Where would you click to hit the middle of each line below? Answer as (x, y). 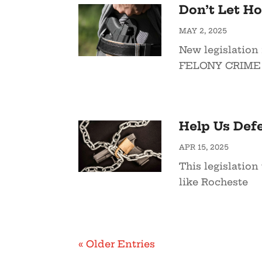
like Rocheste (213, 182)
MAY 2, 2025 (203, 31)
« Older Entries (117, 244)
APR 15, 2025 (204, 147)
